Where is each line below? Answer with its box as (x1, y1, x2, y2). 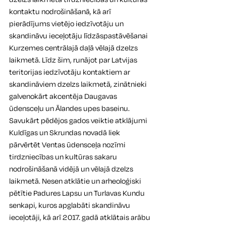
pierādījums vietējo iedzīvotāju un (9, 18, 125, 29)
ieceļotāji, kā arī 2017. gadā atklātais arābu (9, 212, 152, 223)
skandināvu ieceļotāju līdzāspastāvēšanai (9, 30, 149, 41)
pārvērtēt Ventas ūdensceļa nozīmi (9, 139, 127, 150)
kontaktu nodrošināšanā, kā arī (9, 6, 112, 17)
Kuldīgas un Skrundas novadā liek (9, 127, 122, 138)
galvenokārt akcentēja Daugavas (9, 91, 119, 102)
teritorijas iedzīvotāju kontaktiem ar (9, 67, 132, 78)
